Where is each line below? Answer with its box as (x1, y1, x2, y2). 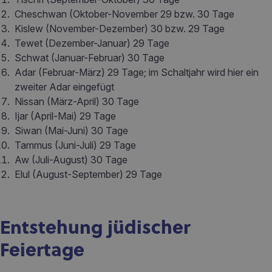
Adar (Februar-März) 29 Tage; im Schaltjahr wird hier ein (15, 66, 259, 78)
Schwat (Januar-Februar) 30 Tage (15, 52, 165, 64)
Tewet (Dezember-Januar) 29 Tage (15, 37, 169, 49)
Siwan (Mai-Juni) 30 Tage (15, 124, 128, 137)
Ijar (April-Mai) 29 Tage (15, 110, 116, 122)
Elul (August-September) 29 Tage (15, 168, 162, 180)
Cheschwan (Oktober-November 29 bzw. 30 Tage (15, 8, 234, 20)
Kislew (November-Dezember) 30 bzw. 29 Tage (15, 22, 225, 35)
